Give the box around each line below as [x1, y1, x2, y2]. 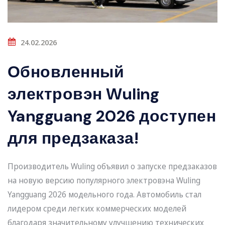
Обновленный [8, 61, 125, 83]
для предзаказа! [8, 128, 139, 149]
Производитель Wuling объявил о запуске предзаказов [8, 161, 217, 172]
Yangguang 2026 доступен [8, 105, 216, 127]
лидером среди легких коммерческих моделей [8, 203, 186, 214]
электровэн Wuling [8, 83, 160, 105]
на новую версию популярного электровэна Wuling [8, 175, 200, 186]
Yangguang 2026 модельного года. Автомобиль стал [8, 189, 201, 200]
